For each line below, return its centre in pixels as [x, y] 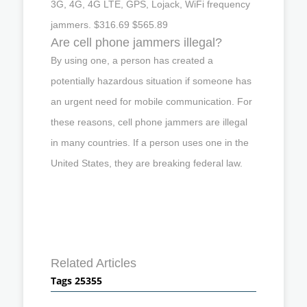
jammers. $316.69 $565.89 [109, 24]
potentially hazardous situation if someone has [151, 81]
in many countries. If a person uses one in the [150, 142]
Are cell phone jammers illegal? [136, 42]
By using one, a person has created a [132, 60]
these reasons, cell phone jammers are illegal [149, 122]
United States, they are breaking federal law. [147, 163]
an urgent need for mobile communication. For [151, 101]
